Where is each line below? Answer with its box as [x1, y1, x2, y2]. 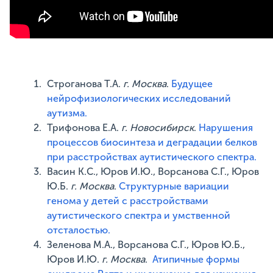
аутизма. [47, 107, 88, 119]
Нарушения [199, 122, 253, 133]
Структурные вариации [119, 180, 230, 192]
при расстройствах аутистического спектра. [47, 151, 257, 163]
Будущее [171, 78, 213, 90]
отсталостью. [47, 224, 111, 236]
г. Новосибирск [121, 122, 194, 133]
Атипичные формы [152, 253, 240, 265]
